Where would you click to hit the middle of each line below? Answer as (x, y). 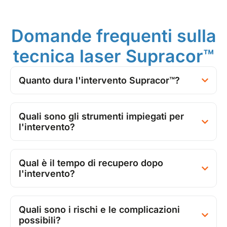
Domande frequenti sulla (113, 36)
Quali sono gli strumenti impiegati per (101, 117)
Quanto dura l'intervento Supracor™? (99, 81)
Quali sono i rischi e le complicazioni (99, 210)
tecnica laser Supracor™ (113, 56)
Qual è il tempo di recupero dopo (91, 163)
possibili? (40, 220)
